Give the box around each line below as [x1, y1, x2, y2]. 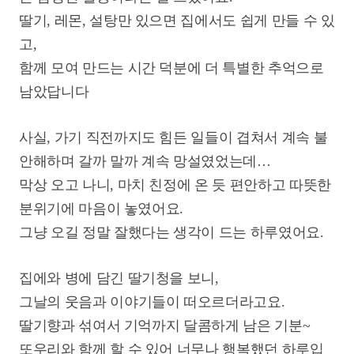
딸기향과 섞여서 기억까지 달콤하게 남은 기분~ [19, 318, 311, 333]
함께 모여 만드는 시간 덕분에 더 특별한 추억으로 [19, 60, 324, 76]
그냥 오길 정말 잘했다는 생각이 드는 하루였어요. [19, 224, 328, 240]
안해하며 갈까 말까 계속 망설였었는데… [19, 153, 271, 169]
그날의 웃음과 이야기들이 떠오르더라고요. [19, 294, 285, 310]
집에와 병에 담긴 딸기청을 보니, [19, 270, 219, 286]
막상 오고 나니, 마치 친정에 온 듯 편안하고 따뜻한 [19, 177, 331, 193]
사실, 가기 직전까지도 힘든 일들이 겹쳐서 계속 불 [19, 130, 328, 145]
